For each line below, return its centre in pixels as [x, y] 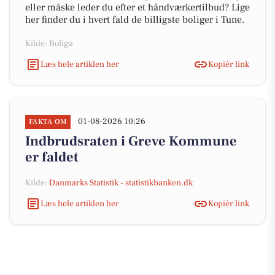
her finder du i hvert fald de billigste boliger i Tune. [135, 20]
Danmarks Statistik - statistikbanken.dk [121, 183]
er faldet [52, 157]
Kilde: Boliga [49, 44]
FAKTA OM [48, 122]
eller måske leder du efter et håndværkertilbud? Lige [137, 7]
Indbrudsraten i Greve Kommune [131, 141]
